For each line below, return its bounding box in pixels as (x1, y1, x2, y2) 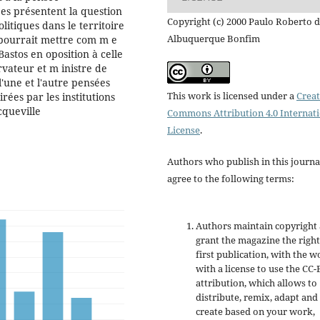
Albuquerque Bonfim (167, 31, 260, 45)
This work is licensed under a (167, 89, 296, 102)
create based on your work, (196, 304, 315, 318)
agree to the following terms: (167, 171, 294, 185)
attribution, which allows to (196, 276, 317, 289)
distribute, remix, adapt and (196, 290, 318, 304)
